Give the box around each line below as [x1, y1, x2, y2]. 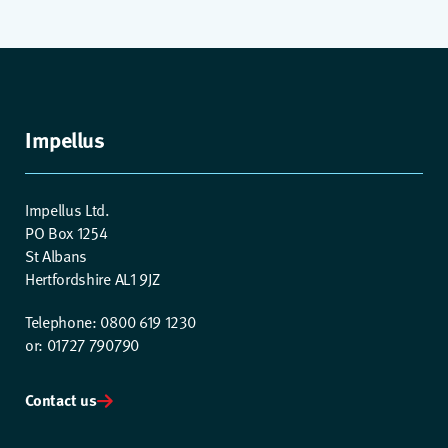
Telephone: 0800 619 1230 [25, 309, 196, 334]
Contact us [25, 388, 97, 412]
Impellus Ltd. [25, 197, 110, 222]
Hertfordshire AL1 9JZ [25, 266, 160, 291]
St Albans [25, 243, 88, 268]
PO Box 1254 [25, 220, 108, 245]
